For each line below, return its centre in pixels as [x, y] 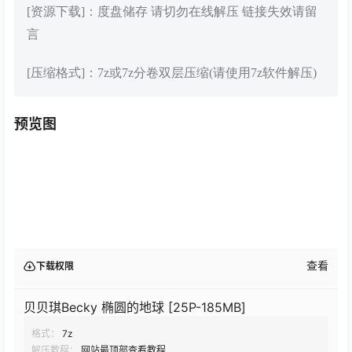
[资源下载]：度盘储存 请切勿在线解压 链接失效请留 [172, 12]
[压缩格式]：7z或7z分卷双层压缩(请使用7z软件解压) [172, 72]
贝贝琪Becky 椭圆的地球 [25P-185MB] [135, 307]
